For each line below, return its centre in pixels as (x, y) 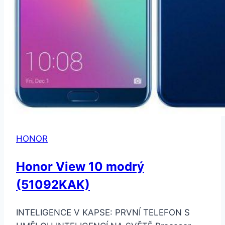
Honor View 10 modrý (80, 166)
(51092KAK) (53, 184)
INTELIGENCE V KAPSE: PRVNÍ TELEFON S (103, 212)
